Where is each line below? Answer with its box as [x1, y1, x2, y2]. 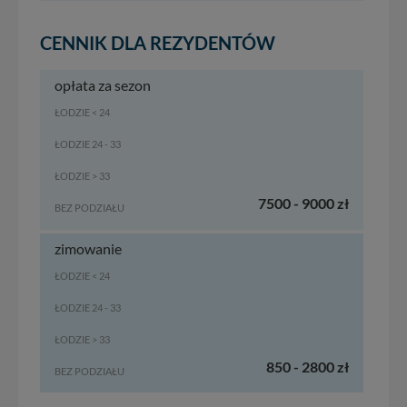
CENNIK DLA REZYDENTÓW [40, 32, 275, 55]
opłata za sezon [55, 76, 151, 94]
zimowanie [55, 240, 122, 258]
